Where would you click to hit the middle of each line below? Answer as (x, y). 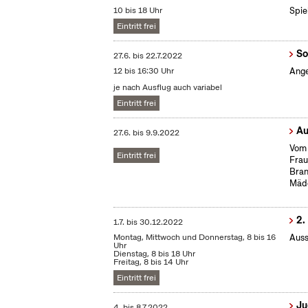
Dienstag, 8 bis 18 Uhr (155, 254)
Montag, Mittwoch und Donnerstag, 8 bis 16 (195, 238)
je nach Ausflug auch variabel (168, 88)
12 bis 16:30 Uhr (144, 71)
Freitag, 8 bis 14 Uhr (151, 262)
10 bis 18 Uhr (138, 11)
